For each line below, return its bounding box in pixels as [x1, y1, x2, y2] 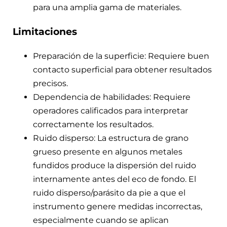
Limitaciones [13, 26, 77, 38]
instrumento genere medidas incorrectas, [33, 201, 202, 211]
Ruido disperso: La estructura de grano [33, 133, 188, 143]
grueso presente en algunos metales [33, 146, 182, 157]
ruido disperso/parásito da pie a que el [33, 187, 185, 198]
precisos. [33, 78, 68, 88]
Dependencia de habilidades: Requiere [33, 92, 191, 102]
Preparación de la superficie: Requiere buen [33, 51, 209, 61]
